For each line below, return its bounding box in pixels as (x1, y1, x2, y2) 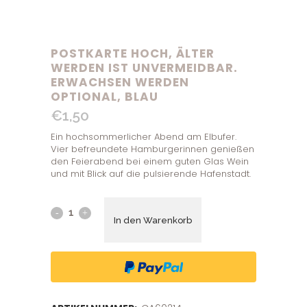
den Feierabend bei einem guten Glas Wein (51, 155, 249, 168)
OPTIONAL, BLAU (51, 88, 158, 105)
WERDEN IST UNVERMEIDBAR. (51, 60, 238, 76)
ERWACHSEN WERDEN (51, 74, 189, 90)
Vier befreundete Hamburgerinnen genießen (51, 143, 254, 156)
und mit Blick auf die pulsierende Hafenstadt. (51, 167, 251, 180)
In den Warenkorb (114, 214, 192, 225)
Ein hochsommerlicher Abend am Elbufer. (51, 130, 236, 143)
